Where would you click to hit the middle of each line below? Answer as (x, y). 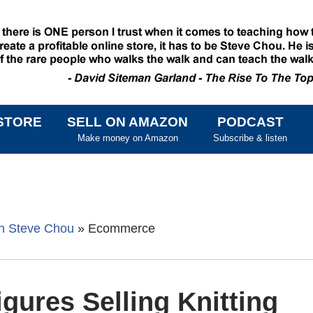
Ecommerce (122, 228)
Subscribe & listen (250, 138)
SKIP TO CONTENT (203, 122)
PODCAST (250, 122)
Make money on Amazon (128, 138)
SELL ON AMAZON (128, 122)
